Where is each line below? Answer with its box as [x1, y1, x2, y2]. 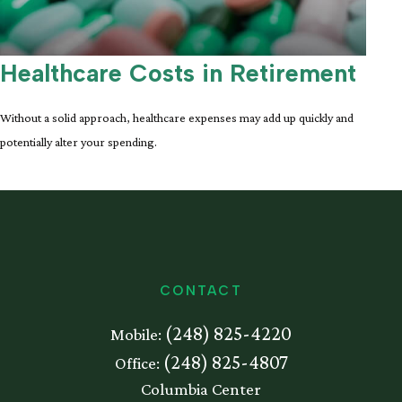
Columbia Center [141, 380, 261, 399]
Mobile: [110, 325, 165, 345]
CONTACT [160, 283, 242, 300]
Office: [114, 354, 163, 373]
